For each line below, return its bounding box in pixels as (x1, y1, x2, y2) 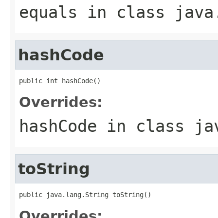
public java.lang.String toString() (19, 190, 151, 199)
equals (19, 2, 77, 22)
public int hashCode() (19, 76, 101, 85)
